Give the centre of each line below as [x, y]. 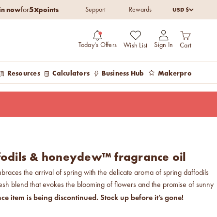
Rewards [140, 10]
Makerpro [175, 73]
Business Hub [123, 73]
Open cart [195, 34]
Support [95, 10]
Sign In [163, 45]
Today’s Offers [97, 45]
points [49, 9]
